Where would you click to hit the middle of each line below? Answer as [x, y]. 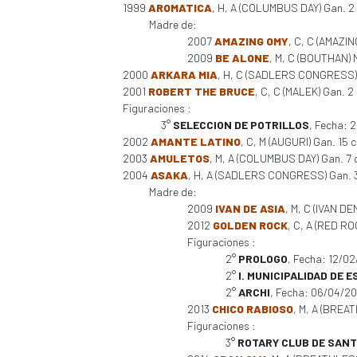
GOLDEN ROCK [250, 225]
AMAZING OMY [251, 41]
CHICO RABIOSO [252, 309]
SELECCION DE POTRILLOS [241, 125]
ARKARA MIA [184, 75]
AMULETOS [179, 158]
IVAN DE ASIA [250, 208]
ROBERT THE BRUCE [201, 91]
